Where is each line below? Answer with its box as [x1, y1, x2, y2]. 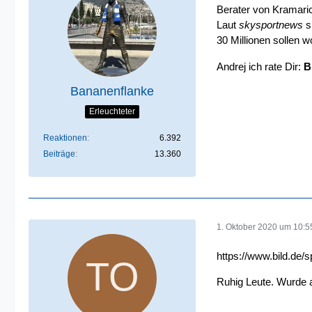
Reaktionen [43, 133, 87, 143]
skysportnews [239, 19, 303, 31]
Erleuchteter [89, 106, 135, 116]
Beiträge [43, 149, 75, 159]
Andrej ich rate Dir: [217, 61, 304, 73]
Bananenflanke [70, 84, 154, 98]
